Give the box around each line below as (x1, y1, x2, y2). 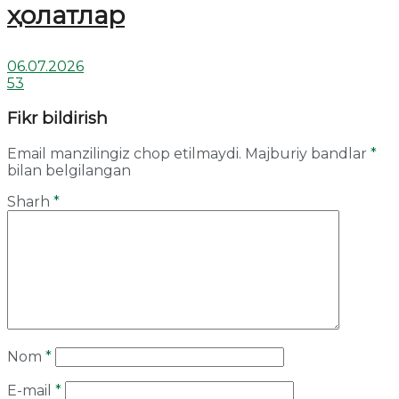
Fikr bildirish (7, 108, 108, 129)
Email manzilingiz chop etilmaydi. (7, 144, 241, 162)
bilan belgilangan (7, 161, 131, 179)
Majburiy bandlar (245, 144, 370, 162)
